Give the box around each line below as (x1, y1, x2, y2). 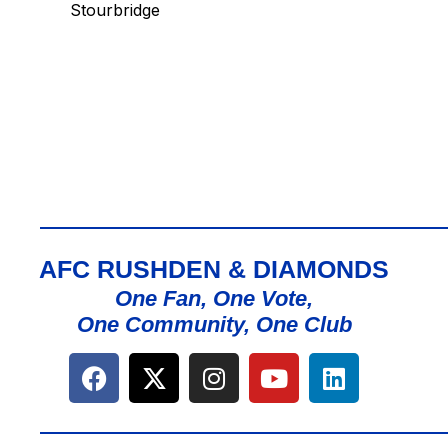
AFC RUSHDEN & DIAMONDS (39, 255, 390, 284)
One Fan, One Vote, (115, 286, 314, 312)
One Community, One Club (76, 312, 352, 338)
